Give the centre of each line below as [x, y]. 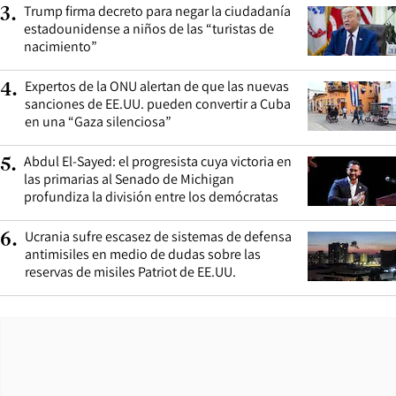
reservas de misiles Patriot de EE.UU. [130, 271]
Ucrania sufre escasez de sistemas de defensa [158, 236]
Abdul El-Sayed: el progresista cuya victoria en [158, 161]
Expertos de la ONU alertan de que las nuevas [157, 86]
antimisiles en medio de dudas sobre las [143, 254]
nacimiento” [61, 46]
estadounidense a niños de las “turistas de [149, 28]
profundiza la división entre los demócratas [151, 196]
